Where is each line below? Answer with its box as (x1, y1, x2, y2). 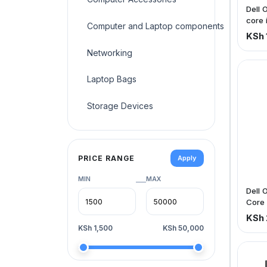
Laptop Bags (87, 74, 136, 85)
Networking (87, 47, 132, 58)
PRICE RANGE (78, 153, 135, 163)
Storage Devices (87, 101, 153, 111)
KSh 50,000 (163, 223, 204, 233)
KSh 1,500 (78, 223, 113, 233)
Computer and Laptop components (87, 20, 224, 31)
